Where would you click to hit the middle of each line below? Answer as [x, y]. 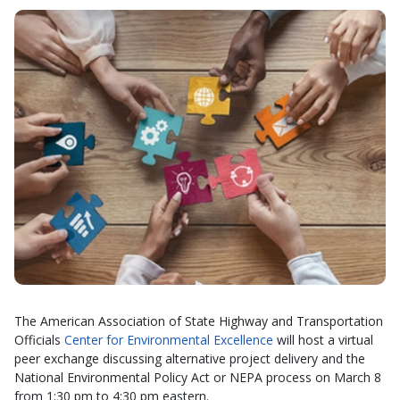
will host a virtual [323, 339]
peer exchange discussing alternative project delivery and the [190, 358]
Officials [39, 339]
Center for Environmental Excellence [169, 339]
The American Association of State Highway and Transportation [199, 321]
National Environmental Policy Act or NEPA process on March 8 [198, 377]
